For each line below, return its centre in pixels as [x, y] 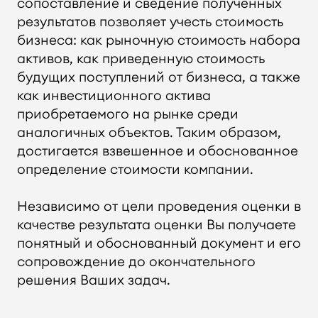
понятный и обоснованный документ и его [159, 243]
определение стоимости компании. [135, 169]
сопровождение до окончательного [136, 262]
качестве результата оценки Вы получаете [156, 225]
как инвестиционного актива [114, 95]
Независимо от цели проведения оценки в [159, 206]
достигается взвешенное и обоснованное [157, 150]
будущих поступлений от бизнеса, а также [158, 76]
